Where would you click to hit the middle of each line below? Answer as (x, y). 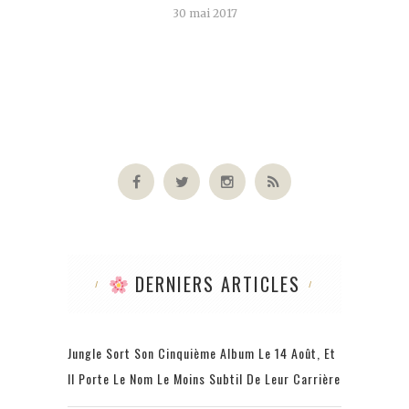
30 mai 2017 (204, 14)
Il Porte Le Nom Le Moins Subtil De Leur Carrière (204, 379)
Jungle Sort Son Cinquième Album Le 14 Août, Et (202, 353)
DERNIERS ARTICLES (215, 284)
